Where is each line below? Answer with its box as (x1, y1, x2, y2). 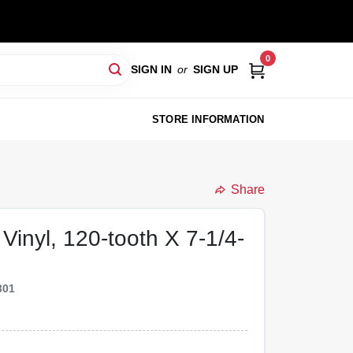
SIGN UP (192, 63, 238, 76)
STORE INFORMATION (152, 113, 265, 125)
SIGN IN (130, 63, 172, 76)
